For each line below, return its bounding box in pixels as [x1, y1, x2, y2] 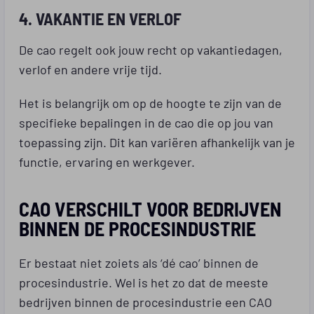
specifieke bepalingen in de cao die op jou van [19, 113, 273, 130]
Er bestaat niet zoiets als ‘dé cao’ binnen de [19, 253, 259, 271]
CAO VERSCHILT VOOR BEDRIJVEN [19, 195, 282, 221]
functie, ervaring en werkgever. [19, 152, 195, 170]
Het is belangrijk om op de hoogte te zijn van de [19, 93, 282, 111]
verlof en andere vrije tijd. [19, 60, 162, 77]
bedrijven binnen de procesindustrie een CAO [19, 292, 272, 310]
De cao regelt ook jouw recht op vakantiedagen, [19, 40, 282, 57]
